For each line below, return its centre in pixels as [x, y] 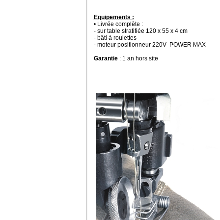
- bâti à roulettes [115, 38]
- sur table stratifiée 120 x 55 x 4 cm [140, 31]
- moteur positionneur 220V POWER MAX [150, 44]
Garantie [106, 58]
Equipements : [114, 17]
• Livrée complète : [118, 24]
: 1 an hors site [138, 58]
